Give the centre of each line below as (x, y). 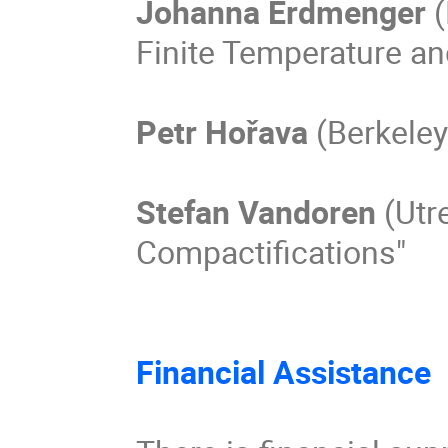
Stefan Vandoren (260, 211)
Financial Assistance (288, 371)
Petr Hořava (222, 131)
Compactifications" (271, 251)
